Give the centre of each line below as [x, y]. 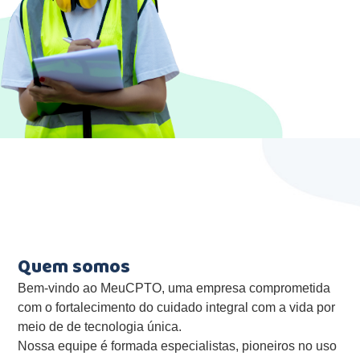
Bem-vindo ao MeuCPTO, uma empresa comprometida [174, 288]
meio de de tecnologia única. [100, 327]
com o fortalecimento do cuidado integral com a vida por [177, 308]
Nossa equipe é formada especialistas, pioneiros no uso [178, 346]
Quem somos [74, 270]
